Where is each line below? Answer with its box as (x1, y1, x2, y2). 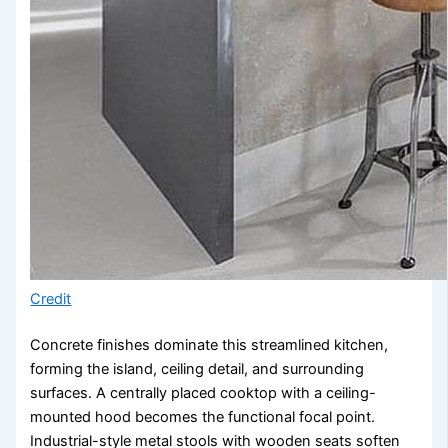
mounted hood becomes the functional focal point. (30, 407, 376, 426)
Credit (30, 290, 72, 309)
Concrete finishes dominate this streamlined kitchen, (30, 335, 389, 354)
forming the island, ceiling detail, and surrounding (30, 359, 365, 378)
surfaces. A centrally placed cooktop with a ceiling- (30, 383, 377, 402)
